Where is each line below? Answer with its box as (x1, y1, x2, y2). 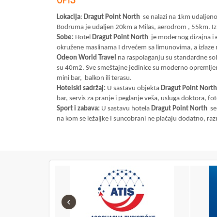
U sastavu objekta (106, 85, 161, 92)
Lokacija (57, 14, 80, 21)
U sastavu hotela (100, 105, 150, 112)
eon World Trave (65, 54, 114, 62)
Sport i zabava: (57, 105, 100, 112)
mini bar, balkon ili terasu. (57, 75, 132, 82)
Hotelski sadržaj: (57, 85, 106, 92)
